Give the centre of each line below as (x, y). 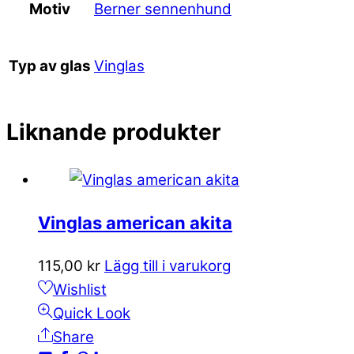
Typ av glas (50, 66)
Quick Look (91, 314)
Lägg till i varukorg (168, 266)
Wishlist (79, 290)
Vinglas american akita (135, 223)
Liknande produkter (114, 132)
